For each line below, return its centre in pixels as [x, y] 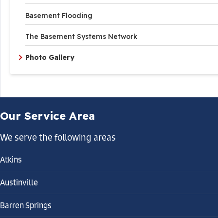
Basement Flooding [59, 16]
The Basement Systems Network [81, 36]
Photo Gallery [50, 57]
